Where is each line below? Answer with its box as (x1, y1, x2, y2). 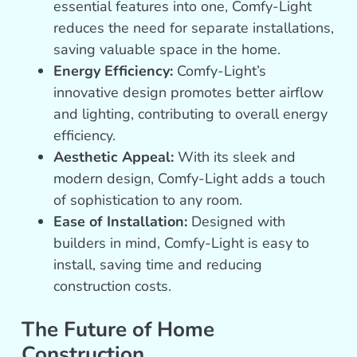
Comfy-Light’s (173, 61, 267, 81)
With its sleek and (174, 147, 296, 167)
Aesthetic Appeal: (53, 147, 175, 167)
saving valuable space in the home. (53, 40, 281, 60)
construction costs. (53, 277, 172, 296)
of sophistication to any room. (53, 190, 243, 210)
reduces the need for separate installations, (53, 18, 335, 38)
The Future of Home (22, 316, 215, 344)
